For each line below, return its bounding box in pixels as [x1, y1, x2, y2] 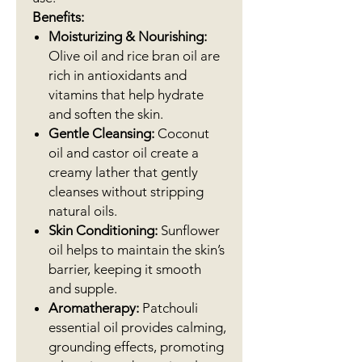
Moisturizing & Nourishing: [48, 28, 207, 44]
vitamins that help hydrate [48, 86, 204, 103]
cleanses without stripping [48, 183, 204, 200]
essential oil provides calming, [48, 319, 226, 335]
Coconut [154, 125, 209, 141]
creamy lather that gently [48, 164, 198, 180]
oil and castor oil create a [48, 145, 199, 161]
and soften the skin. [48, 106, 163, 122]
